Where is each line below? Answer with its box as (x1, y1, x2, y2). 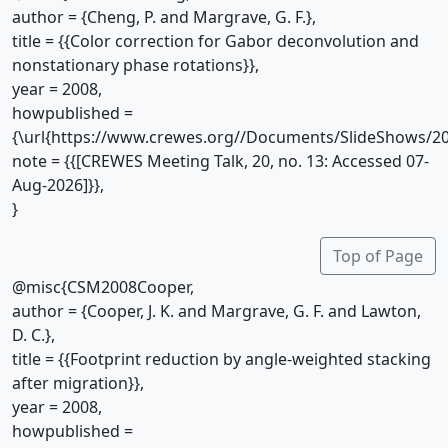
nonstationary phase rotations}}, (12, 54, 259, 76)
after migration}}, (12, 372, 144, 394)
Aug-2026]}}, (12, 174, 104, 196)
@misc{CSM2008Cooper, (12, 276, 194, 298)
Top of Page (333, 245, 423, 267)
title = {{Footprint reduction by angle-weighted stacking (12, 348, 431, 370)
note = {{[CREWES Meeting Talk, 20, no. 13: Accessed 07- (12, 150, 429, 172)
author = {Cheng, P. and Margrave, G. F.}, (12, 6, 316, 28)
